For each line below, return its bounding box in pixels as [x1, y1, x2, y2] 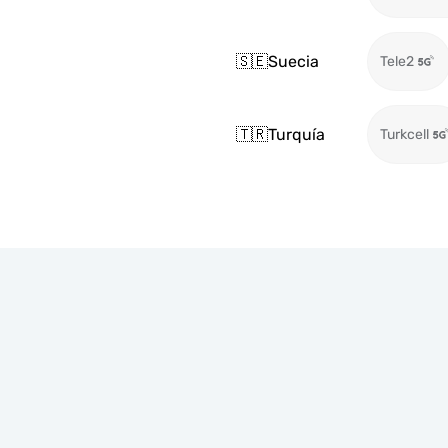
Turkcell [380, 126, 429, 143]
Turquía [268, 124, 325, 144]
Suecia [268, 51, 319, 71]
